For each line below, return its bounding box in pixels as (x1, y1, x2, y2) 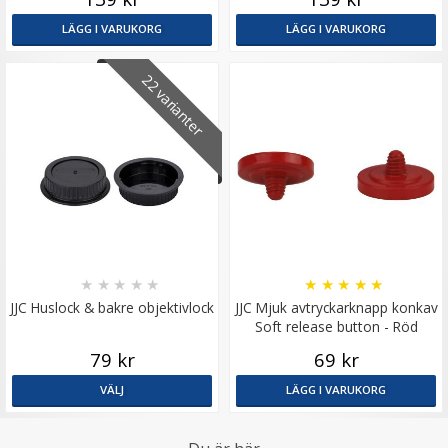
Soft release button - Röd (254, 317, 418, 337)
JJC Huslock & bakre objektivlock (10, 298, 214, 318)
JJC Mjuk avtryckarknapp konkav (234, 298, 438, 318)
